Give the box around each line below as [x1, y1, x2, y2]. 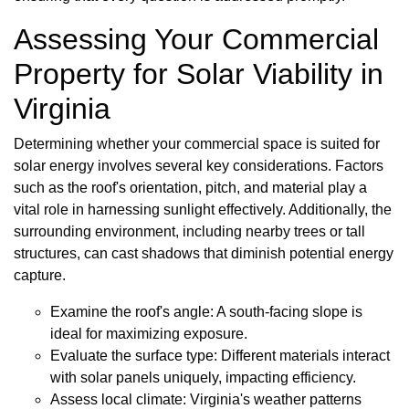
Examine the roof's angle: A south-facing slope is [50, 303, 362, 320]
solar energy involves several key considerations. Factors [14, 157, 383, 173]
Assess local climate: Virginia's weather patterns [50, 391, 362, 407]
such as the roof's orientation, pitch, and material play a [14, 179, 367, 195]
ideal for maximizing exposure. [50, 325, 247, 341]
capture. [14, 267, 66, 283]
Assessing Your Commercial [14, 22, 379, 56]
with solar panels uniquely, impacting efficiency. [50, 369, 356, 385]
